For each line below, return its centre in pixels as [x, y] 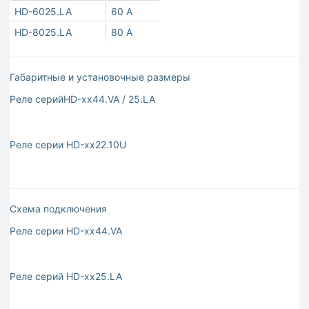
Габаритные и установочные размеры [100, 77]
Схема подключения [58, 209]
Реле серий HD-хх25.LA [66, 277]
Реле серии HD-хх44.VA [66, 231]
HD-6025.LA [43, 12]
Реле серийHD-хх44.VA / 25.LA [82, 99]
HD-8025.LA [43, 32]
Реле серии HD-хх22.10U [68, 145]
